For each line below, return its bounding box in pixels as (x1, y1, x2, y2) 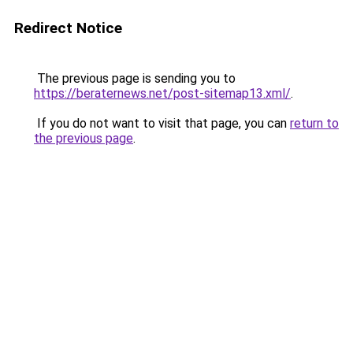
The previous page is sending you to (34, 71, 236, 86)
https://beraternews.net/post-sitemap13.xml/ (34, 86, 291, 101)
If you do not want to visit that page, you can (34, 116, 290, 131)
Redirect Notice (14, 19, 122, 37)
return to (290, 116, 339, 131)
